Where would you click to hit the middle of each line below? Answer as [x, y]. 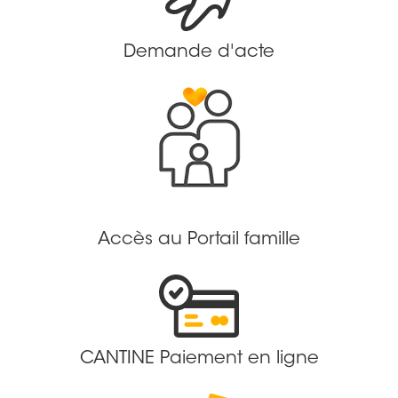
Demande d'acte [199, 52]
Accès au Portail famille [199, 239]
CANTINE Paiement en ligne [199, 358]
